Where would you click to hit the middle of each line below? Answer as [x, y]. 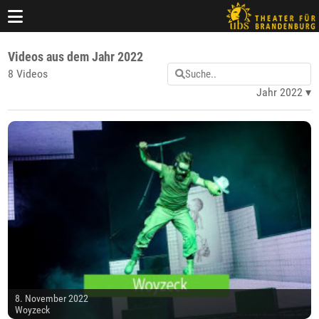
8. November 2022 [52, 299]
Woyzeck [33, 310]
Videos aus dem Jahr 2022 [76, 57]
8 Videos [28, 74]
